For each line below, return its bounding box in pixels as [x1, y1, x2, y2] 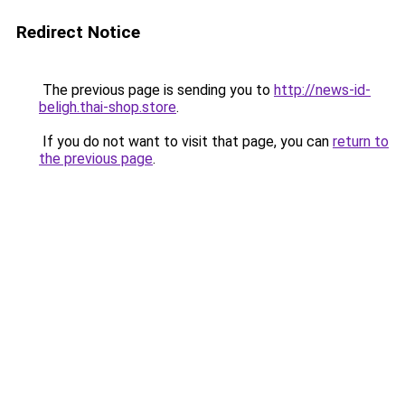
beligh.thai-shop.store [39, 99, 176, 116]
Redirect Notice [16, 22, 140, 42]
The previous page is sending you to [39, 81, 274, 99]
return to [333, 133, 389, 150]
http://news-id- [274, 81, 371, 99]
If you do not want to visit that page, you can [39, 133, 333, 150]
